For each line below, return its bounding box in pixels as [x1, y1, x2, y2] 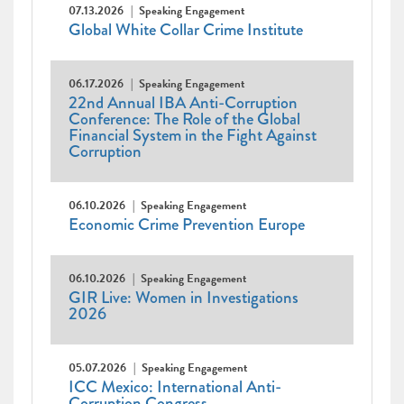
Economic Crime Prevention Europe [69, 213, 305, 237]
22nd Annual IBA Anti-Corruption [69, 91, 298, 115]
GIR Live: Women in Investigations [69, 286, 298, 310]
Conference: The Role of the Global [69, 107, 300, 132]
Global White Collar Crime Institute [69, 18, 303, 42]
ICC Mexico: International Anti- [69, 375, 281, 399]
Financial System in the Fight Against [69, 124, 317, 148]
